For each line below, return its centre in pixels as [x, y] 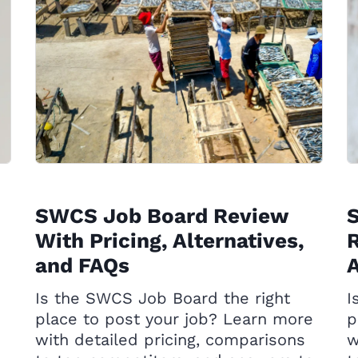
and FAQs [82, 265]
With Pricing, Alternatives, [170, 241]
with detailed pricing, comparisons [170, 340]
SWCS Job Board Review [161, 216]
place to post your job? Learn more [174, 319]
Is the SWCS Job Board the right [163, 298]
